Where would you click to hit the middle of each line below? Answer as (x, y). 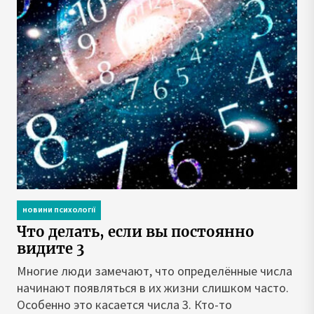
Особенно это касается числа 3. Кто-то (124, 305)
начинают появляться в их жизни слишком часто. (153, 288)
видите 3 (50, 248)
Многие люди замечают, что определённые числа (155, 271)
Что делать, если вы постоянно (136, 232)
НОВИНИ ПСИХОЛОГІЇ (59, 210)
